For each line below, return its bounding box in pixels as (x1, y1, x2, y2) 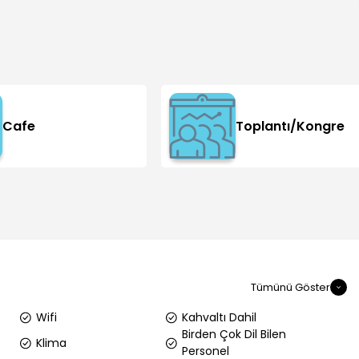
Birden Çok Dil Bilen (182, 326, 287, 342)
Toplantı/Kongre (236, 117, 345, 135)
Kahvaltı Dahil (182, 309, 257, 325)
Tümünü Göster (250, 279, 330, 295)
